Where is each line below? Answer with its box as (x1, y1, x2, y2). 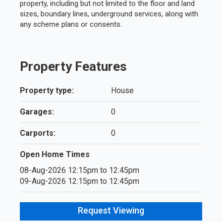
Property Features (19, 58, 127, 74)
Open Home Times (19, 149, 90, 159)
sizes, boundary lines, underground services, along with (19, 9, 198, 18)
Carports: (19, 128, 55, 138)
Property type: (19, 85, 74, 95)
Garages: (19, 107, 54, 116)
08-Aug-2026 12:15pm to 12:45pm (19, 165, 139, 175)
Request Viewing (78, 205, 144, 216)
